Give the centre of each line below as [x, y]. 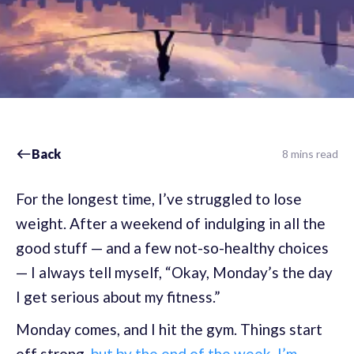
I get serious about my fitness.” [118, 297]
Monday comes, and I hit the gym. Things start [169, 329]
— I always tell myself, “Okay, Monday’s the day [174, 272]
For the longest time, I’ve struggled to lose [159, 199]
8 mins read [310, 154]
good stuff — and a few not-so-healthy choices [172, 248]
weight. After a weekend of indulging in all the [171, 223]
